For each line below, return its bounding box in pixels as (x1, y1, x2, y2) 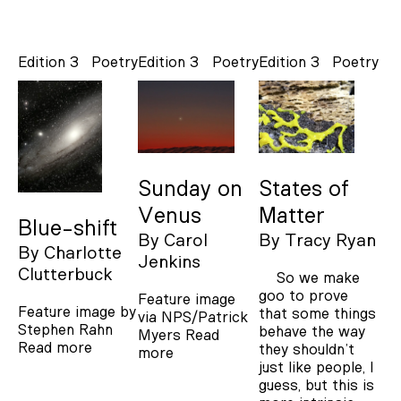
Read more (18, 340, 92, 356)
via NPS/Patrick (138, 309, 249, 325)
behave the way (258, 323, 365, 339)
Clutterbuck (18, 266, 113, 285)
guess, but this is (258, 377, 374, 393)
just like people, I (258, 359, 374, 375)
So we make (258, 269, 360, 286)
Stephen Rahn (18, 322, 113, 338)
